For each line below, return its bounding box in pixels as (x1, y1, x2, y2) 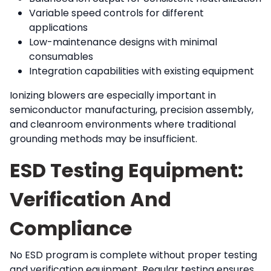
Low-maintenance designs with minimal (29, 34, 217, 49)
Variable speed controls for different (29, 5, 204, 20)
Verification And (10, 185, 171, 213)
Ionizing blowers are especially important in (10, 88, 216, 102)
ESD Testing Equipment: (10, 156, 243, 184)
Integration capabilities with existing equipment (29, 64, 254, 78)
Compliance (10, 214, 132, 242)
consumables (29, 49, 93, 64)
